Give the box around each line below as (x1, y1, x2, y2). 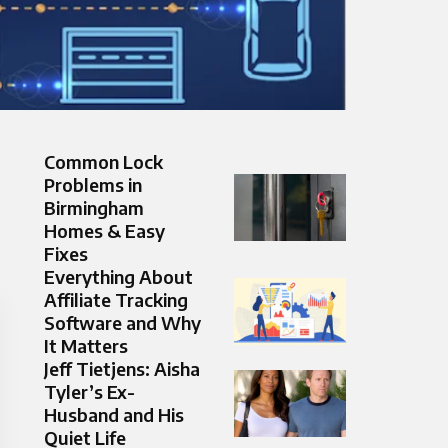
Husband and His (44, 403, 184, 427)
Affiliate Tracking (44, 288, 188, 312)
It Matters (44, 334, 128, 358)
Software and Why (44, 311, 201, 335)
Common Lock (44, 150, 163, 174)
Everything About (44, 265, 193, 289)
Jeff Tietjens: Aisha (44, 357, 200, 381)
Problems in (44, 173, 142, 197)
